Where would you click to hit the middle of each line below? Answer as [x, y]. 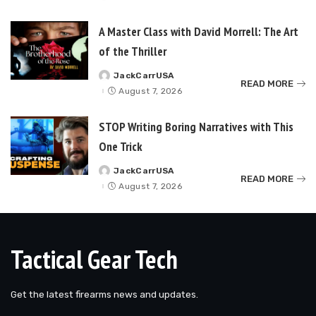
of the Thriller [133, 51]
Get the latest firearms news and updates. [104, 294]
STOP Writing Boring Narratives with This [196, 127]
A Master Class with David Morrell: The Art [199, 32]
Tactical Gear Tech [94, 260]
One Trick [121, 147]
